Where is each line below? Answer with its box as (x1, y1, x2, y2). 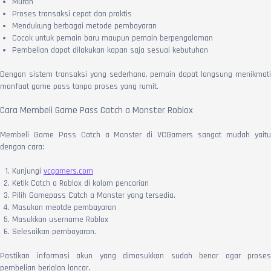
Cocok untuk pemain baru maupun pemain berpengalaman (12, 32, 213, 44)
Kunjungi (12, 165, 44, 177)
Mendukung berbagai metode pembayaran (12, 20, 157, 31)
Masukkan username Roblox (12, 214, 108, 225)
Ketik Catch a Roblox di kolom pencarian (12, 177, 149, 189)
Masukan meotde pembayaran (12, 201, 116, 213)
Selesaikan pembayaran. (12, 226, 96, 237)
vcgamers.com (44, 165, 93, 177)
